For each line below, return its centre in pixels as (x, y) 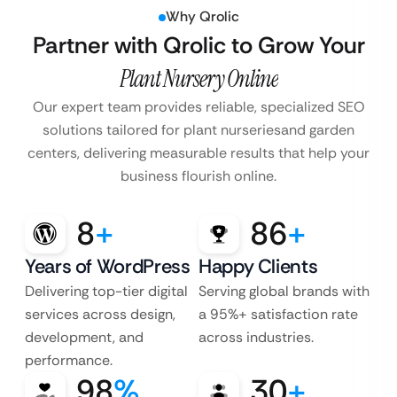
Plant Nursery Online (198, 79)
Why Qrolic (202, 17)
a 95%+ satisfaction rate (278, 315)
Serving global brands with (284, 292)
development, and (84, 338)
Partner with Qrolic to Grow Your (198, 46)
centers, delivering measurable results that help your (198, 153)
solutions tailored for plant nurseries (162, 130)
